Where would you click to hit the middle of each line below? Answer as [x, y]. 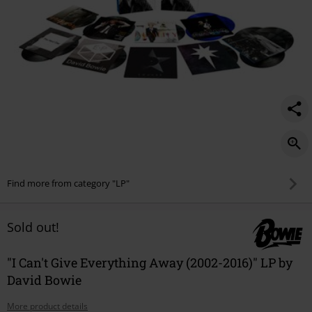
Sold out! [33, 227]
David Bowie [44, 280]
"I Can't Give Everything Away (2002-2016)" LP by [150, 262]
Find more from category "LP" [68, 184]
